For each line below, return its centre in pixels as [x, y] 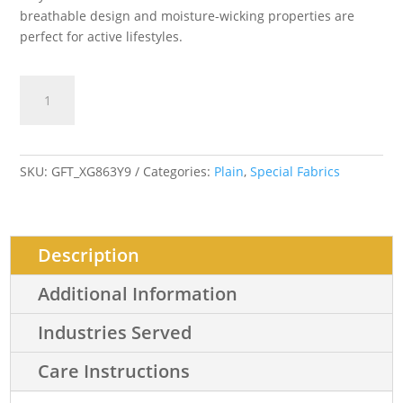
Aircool [40, 127]
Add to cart [158, 95]
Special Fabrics [296, 171]
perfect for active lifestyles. [102, 36]
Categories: [179, 171]
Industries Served [115, 332]
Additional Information [138, 293]
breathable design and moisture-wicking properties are [188, 15]
